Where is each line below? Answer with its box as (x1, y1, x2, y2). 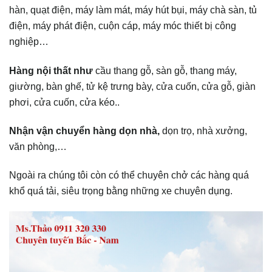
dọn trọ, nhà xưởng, (160, 124, 247, 136)
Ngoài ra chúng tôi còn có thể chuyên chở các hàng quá (9, 169, 249, 181)
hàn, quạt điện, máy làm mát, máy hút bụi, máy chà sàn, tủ (9, 4, 257, 16)
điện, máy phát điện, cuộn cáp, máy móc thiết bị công (9, 20, 236, 32)
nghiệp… (9, 36, 49, 47)
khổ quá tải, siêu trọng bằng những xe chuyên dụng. (9, 185, 233, 197)
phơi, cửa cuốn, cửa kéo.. (9, 96, 120, 107)
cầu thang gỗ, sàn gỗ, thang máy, (93, 64, 237, 76)
